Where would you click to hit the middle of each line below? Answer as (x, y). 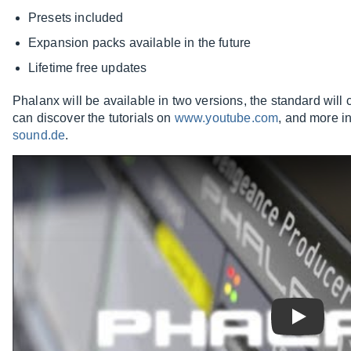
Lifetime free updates (88, 68)
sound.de (39, 136)
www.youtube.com (226, 118)
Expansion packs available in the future (140, 43)
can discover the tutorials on (94, 118)
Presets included (76, 18)
